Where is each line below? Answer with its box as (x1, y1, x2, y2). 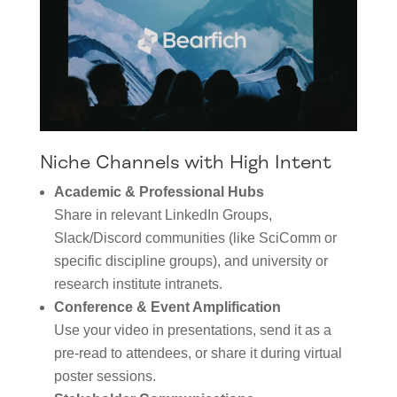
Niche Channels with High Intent (39, 150, 331, 175)
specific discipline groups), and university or (53, 253, 328, 269)
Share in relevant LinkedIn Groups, (53, 207, 272, 223)
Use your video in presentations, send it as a (53, 323, 331, 339)
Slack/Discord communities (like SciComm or (53, 230, 337, 246)
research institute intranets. (53, 276, 222, 292)
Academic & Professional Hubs (53, 184, 264, 200)
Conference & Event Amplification (53, 300, 281, 315)
